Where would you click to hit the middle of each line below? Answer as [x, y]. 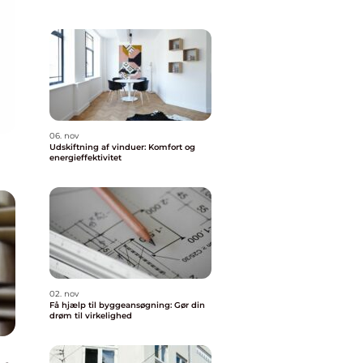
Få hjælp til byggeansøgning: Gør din [127, 305]
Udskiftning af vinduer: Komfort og [122, 147]
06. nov [64, 136]
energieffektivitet [85, 158]
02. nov [64, 294]
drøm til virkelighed [91, 316]
